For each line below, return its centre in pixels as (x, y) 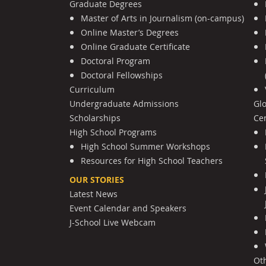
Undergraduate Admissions (124, 103)
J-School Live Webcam (113, 222)
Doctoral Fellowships (122, 75)
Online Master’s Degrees (130, 32)
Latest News (94, 194)
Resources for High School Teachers (152, 160)
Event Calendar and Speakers (128, 208)
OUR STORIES (97, 180)
